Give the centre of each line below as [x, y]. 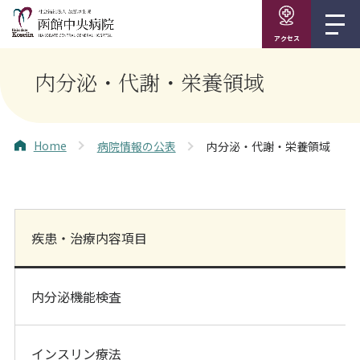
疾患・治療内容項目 [89, 237]
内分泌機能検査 [76, 296]
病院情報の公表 [136, 146]
